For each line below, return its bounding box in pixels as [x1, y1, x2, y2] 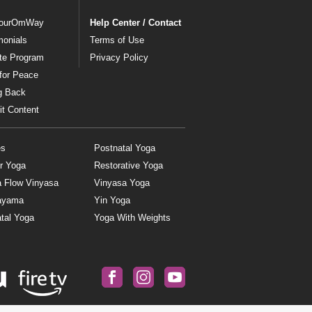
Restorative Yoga [93, 160, 163, 171]
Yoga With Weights [93, 212, 171, 224]
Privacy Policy [89, 52, 148, 63]
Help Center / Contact [89, 17, 181, 28]
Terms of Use [89, 34, 144, 45]
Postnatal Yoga [93, 143, 155, 154]
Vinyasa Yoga [93, 178, 150, 189]
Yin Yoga [93, 195, 130, 206]
